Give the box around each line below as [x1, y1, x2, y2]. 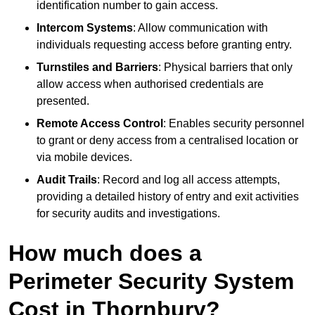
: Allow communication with [133, 22, 268, 34]
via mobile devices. [37, 151, 132, 164]
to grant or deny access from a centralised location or [37, 134, 298, 147]
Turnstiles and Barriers [37, 61, 158, 74]
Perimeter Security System [8, 269, 294, 295]
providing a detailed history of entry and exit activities [37, 191, 299, 203]
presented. [37, 95, 89, 108]
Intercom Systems [37, 22, 133, 34]
